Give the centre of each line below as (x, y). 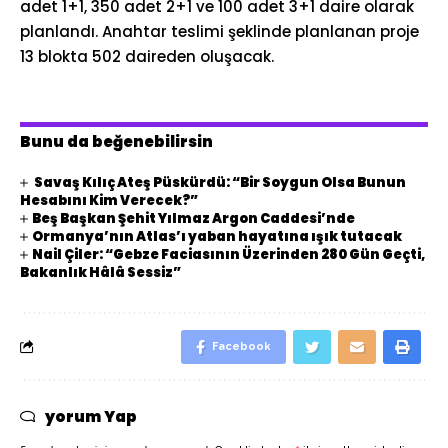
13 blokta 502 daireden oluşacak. (147, 56)
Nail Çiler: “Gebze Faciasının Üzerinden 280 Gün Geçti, (229, 254)
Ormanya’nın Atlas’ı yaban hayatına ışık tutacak (217, 236)
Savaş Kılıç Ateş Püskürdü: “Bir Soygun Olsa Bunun (219, 182)
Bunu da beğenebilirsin (116, 141)
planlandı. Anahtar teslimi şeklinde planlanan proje (219, 31)
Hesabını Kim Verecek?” (109, 200)
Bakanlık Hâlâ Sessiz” (100, 272)
